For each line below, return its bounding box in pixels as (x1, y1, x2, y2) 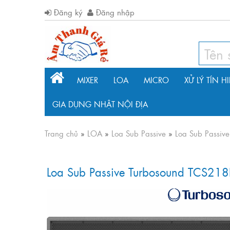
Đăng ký (51, 6, 82, 18)
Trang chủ (45, 127, 78, 139)
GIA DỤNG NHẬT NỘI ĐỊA (52, 98, 148, 110)
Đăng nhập (93, 6, 135, 18)
